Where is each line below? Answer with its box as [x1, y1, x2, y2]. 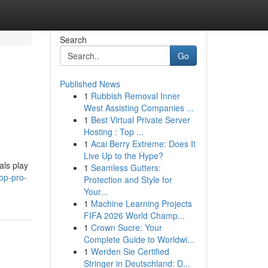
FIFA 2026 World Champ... [83, 209, 185, 221]
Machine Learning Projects [90, 197, 192, 209]
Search [59, 33, 87, 45]
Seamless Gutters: [90, 162, 161, 173]
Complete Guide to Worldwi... [83, 233, 194, 245]
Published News [59, 78, 120, 90]
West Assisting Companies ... [83, 102, 194, 114]
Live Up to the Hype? [83, 150, 163, 162]
